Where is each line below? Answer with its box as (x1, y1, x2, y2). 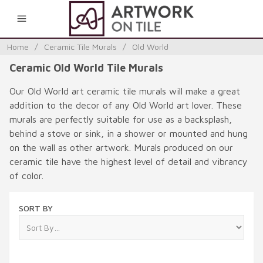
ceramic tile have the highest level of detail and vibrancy (9, 156, 248, 167)
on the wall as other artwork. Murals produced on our (9, 142, 233, 153)
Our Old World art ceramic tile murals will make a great (9, 86, 240, 96)
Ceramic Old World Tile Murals (9, 62, 163, 74)
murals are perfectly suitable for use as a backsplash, (9, 114, 232, 124)
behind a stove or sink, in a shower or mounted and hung (9, 128, 248, 139)
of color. (9, 170, 43, 181)
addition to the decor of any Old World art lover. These (9, 100, 242, 110)
